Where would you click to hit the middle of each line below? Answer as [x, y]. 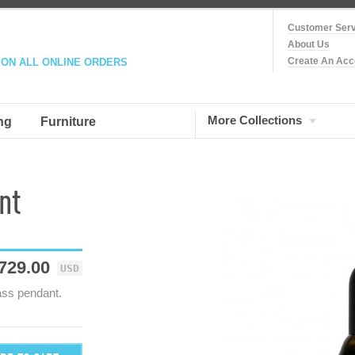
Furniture [68, 122]
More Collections [255, 120]
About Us [309, 44]
